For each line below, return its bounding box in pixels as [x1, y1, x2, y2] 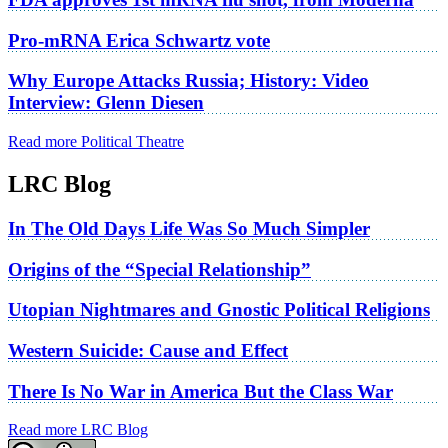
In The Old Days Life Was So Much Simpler [8, 217, 370, 239]
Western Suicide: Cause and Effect [8, 340, 288, 362]
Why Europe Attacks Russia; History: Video [8, 70, 369, 92]
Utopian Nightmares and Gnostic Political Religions [8, 299, 430, 321]
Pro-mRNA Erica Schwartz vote [8, 29, 270, 51]
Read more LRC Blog [8, 421, 148, 439]
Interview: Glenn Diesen [8, 92, 204, 114]
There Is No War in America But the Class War [8, 380, 393, 402]
